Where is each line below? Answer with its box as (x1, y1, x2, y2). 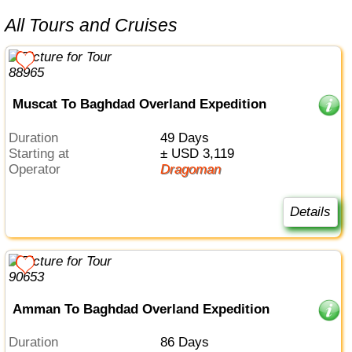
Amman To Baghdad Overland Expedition (12, 301, 269, 317)
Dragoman (169, 161, 221, 177)
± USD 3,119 (167, 145, 234, 161)
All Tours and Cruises (16, 14, 178, 35)
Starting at (17, 145, 70, 161)
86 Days (167, 335, 209, 350)
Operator (19, 161, 61, 177)
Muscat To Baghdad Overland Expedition (12, 97, 266, 112)
